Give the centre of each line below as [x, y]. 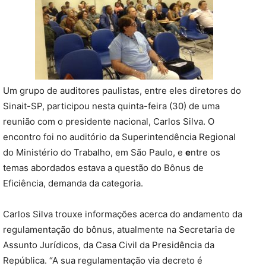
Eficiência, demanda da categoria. [73, 183]
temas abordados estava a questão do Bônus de [103, 168]
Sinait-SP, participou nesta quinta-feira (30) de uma [111, 106]
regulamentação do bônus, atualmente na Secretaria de [119, 230]
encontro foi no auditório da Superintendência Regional [119, 137]
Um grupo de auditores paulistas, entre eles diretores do [122, 91]
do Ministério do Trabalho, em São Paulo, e [94, 153]
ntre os [205, 153]
